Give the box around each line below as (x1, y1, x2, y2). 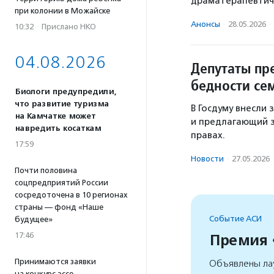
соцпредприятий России (15, 178, 108, 187)
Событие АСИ (209, 214, 262, 223)
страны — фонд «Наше (15, 202, 103, 212)
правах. (191, 130, 225, 141)
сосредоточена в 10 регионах (15, 190, 128, 199)
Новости (191, 154, 224, 163)
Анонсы (191, 20, 220, 29)
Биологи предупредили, (15, 87, 116, 97)
